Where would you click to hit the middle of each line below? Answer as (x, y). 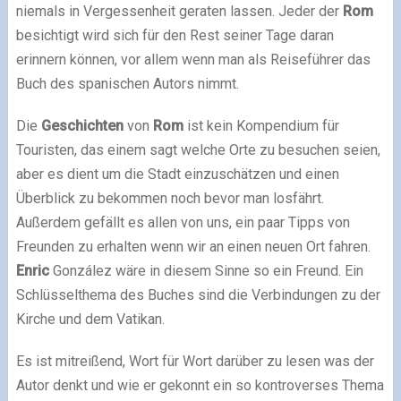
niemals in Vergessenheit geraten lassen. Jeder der (179, 11)
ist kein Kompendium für (261, 125)
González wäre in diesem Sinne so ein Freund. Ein (206, 270)
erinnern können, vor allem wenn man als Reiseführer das (193, 59)
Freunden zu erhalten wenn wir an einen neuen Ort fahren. (193, 246)
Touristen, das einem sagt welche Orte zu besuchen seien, (198, 149)
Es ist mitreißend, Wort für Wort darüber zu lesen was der (195, 361)
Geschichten (82, 125)
